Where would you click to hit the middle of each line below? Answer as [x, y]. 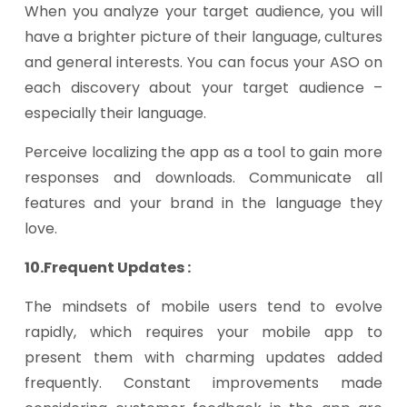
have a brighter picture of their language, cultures [203, 37]
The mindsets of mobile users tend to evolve [203, 307]
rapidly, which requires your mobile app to [203, 332]
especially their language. [115, 113]
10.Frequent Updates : [108, 268]
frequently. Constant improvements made [203, 383]
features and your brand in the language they [203, 203]
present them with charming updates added [203, 357]
